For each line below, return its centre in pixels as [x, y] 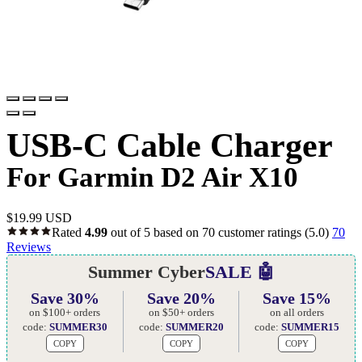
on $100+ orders [65, 312]
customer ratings [258, 232]
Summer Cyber [146, 271]
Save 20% [181, 298]
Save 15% [297, 298]
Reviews [29, 246]
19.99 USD [42, 217]
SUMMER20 [194, 326]
